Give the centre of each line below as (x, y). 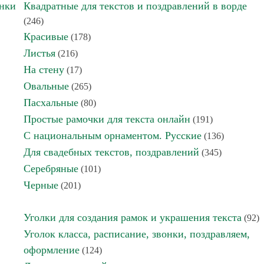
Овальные (46, 86)
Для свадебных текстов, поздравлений (111, 152)
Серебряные (51, 169)
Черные (41, 185)
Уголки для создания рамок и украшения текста (133, 217)
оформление (52, 250)
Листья (39, 53)
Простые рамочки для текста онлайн (107, 119)
